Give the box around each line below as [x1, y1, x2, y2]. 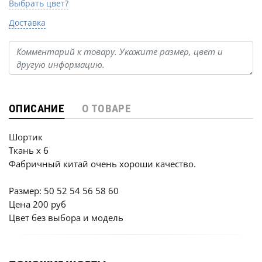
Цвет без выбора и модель [9, 212, 123, 223]
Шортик [9, 131, 43, 143]
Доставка [9, 17, 46, 28]
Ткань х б [9, 144, 49, 156]
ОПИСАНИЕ [9, 102, 65, 115]
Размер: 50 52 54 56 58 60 [9, 185, 119, 196]
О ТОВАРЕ [82, 102, 132, 115]
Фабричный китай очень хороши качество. [9, 158, 196, 170]
